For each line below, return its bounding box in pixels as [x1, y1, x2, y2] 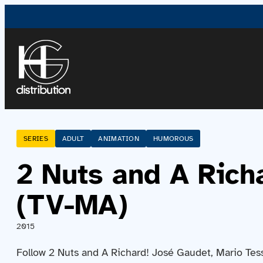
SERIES [23, 134, 48, 143]
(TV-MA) [16, 187, 128, 222]
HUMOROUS [153, 134, 194, 143]
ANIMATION [98, 134, 140, 143]
